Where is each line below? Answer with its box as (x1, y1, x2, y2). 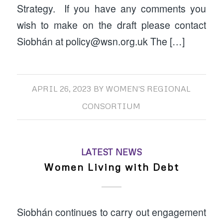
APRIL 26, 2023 (32, 84, 92, 94)
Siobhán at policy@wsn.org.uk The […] (16, 34, 185, 49)
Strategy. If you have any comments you (16, 1, 207, 16)
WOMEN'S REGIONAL (106, 84, 191, 94)
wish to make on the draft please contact (16, 18, 207, 32)
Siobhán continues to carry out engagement (16, 205, 207, 219)
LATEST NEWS (81, 146, 142, 158)
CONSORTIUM (82, 101, 141, 111)
